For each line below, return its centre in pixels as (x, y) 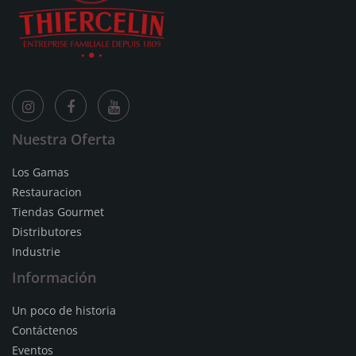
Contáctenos (45, 330)
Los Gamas (41, 172)
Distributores (47, 232)
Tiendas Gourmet (58, 212)
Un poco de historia (64, 310)
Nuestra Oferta (64, 139)
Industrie (36, 252)
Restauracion (47, 192)
